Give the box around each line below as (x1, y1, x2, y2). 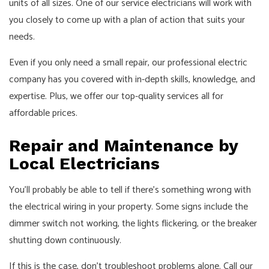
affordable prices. (9, 105, 77, 122)
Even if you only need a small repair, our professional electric (9, 55, 247, 71)
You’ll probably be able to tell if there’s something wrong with (9, 182, 251, 199)
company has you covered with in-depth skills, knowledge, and (9, 71, 255, 88)
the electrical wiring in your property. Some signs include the (9, 199, 248, 216)
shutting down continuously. (9, 232, 121, 249)
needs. (9, 29, 35, 46)
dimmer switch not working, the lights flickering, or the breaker (9, 216, 257, 232)
